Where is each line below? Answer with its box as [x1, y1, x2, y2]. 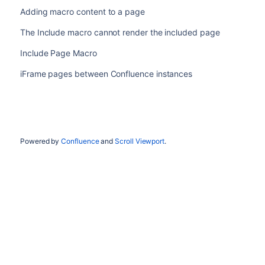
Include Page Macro [20, 47, 97, 58]
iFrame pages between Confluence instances [20, 68, 193, 79]
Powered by [20, 136, 62, 146]
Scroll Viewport [115, 136, 165, 146]
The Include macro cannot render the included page [20, 27, 220, 37]
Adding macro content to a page [20, 6, 145, 17]
